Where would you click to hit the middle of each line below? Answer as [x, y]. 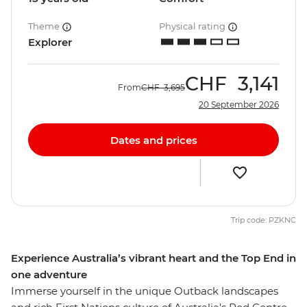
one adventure [49, 275]
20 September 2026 [239, 105]
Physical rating [193, 26]
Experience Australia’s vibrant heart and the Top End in [153, 258]
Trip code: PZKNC [263, 220]
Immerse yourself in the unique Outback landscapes [145, 291]
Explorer [50, 42]
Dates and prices [153, 140]
